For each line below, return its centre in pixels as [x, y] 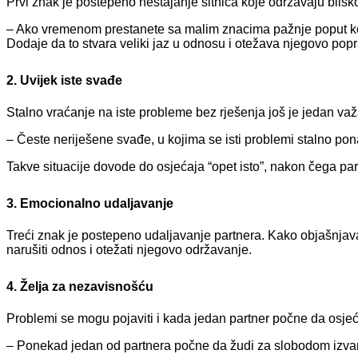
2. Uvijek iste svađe [64, 81]
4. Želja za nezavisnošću [80, 286]
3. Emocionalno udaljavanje [90, 203]
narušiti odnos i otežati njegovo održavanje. [129, 249]
